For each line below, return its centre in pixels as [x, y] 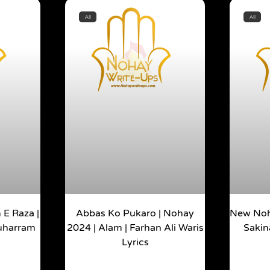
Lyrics [135, 243]
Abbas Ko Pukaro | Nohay [135, 214]
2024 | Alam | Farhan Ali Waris [135, 228]
